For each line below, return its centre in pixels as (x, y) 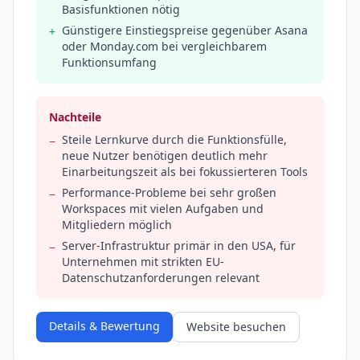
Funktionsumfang (109, 63)
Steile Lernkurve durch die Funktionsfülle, (174, 140)
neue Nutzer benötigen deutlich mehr (165, 156)
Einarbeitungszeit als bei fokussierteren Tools (185, 172)
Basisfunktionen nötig (121, 10)
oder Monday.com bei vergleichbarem (164, 47)
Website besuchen (236, 327)
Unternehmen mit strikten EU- (143, 262)
